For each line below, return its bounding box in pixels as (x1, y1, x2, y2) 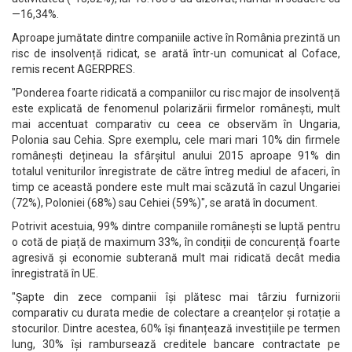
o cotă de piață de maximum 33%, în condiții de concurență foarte (12, 236, 340, 248)
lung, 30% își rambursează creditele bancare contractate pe (12, 338, 340, 350)
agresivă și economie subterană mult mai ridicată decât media (12, 251, 340, 264)
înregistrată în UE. (12, 267, 98, 280)
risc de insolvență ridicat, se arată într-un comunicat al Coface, (12, 47, 340, 60)
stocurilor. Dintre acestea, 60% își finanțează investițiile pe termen (12, 322, 340, 335)
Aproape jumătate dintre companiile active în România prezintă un (12, 31, 340, 44)
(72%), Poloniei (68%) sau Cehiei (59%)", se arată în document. (12, 196, 317, 209)
